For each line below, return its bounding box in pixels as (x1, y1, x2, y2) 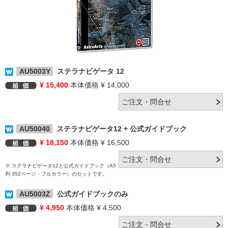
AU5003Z (19, 190, 50, 198)
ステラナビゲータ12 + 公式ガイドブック (52, 125, 187, 133)
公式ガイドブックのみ (53, 190, 129, 198)
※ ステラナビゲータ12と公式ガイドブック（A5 (5, 163, 116, 168)
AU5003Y (19, 67, 50, 75)
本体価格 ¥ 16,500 (68, 138, 129, 147)
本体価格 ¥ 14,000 (68, 81, 129, 89)
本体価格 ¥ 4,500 (64, 204, 121, 212)
